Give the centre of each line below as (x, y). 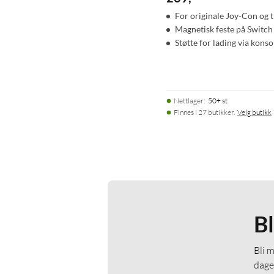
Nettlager (189, 100)
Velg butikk (254, 112)
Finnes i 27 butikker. (204, 112)
